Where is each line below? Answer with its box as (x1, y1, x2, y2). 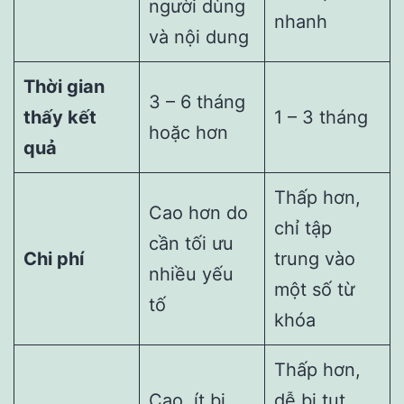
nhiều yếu (149, 263, 234, 286)
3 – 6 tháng (149, 91, 245, 114)
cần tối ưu (149, 233, 234, 255)
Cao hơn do (149, 202, 248, 225)
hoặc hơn (149, 122, 228, 144)
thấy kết (23, 106, 96, 129)
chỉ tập (274, 217, 332, 240)
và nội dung (149, 26, 249, 49)
